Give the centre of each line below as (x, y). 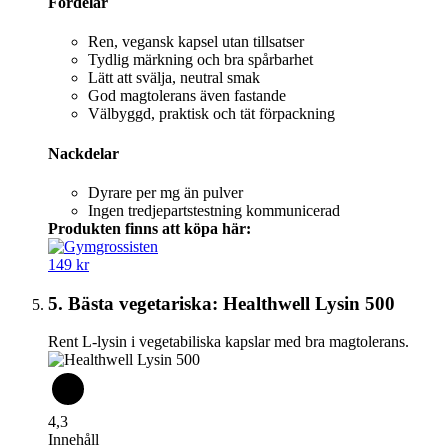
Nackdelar (83, 153)
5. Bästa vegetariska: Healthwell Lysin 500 (221, 303)
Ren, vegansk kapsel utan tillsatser (196, 42)
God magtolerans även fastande (187, 96)
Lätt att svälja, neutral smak (174, 78)
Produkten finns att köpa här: (149, 228)
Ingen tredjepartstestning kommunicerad (214, 210)
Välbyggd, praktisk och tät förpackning (211, 114)
